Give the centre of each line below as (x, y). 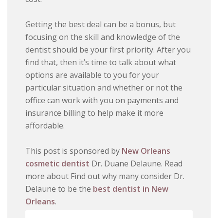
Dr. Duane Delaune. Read (136, 163)
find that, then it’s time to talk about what (101, 62)
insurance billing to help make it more (95, 113)
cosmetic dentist (58, 163)
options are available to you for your (92, 75)
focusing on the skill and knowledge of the (103, 37)
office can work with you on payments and (102, 100)
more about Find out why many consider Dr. (105, 176)
